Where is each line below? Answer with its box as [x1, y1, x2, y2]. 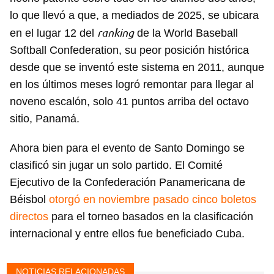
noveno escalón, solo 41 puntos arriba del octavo [10, 95, 249, 108]
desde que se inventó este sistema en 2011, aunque [10, 61, 264, 74]
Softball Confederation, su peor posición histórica [10, 44, 249, 57]
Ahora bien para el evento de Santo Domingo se [10, 142, 245, 155]
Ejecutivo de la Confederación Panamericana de [10, 176, 245, 189]
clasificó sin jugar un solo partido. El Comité [10, 159, 223, 172]
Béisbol [10, 193, 49, 206]
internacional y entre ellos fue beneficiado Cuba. [10, 228, 245, 240]
